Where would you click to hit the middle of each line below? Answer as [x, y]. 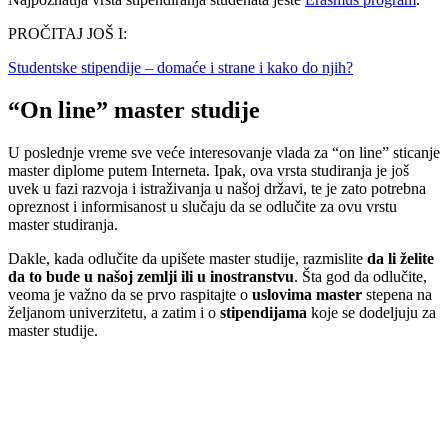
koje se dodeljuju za [371, 313]
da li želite [400, 259]
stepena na [397, 295]
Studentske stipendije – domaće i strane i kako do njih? [180, 68]
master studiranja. [63, 225]
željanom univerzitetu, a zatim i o [114, 313]
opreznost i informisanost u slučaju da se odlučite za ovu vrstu [202, 207]
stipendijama [263, 313]
